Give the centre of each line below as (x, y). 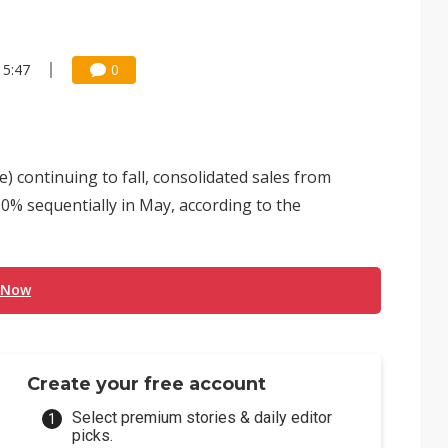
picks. (93, 435)
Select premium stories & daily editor (202, 417)
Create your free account (147, 384)
